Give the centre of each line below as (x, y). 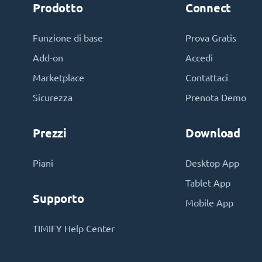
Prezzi (50, 133)
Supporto (58, 199)
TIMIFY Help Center (74, 229)
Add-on (48, 58)
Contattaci (206, 78)
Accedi (199, 58)
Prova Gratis (211, 38)
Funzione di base (68, 38)
